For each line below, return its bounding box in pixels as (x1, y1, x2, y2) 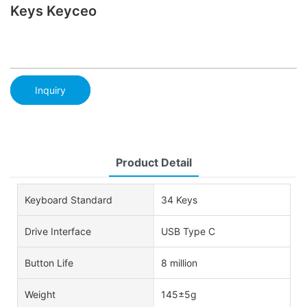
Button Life (25, 256, 73, 269)
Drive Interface (25, 225, 91, 237)
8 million (160, 256, 197, 269)
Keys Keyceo (10, 3, 97, 19)
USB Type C (160, 225, 215, 237)
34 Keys (160, 193, 197, 206)
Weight (25, 288, 56, 300)
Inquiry (35, 84, 66, 96)
